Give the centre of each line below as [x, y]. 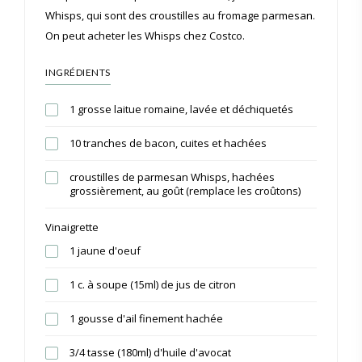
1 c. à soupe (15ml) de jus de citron [153, 284]
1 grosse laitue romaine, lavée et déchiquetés [181, 109]
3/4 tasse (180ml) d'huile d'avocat [150, 352]
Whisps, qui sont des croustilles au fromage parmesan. [180, 15]
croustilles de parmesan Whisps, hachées [172, 177]
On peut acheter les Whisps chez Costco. [145, 35]
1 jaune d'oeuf [105, 250]
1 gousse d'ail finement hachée [146, 318]
